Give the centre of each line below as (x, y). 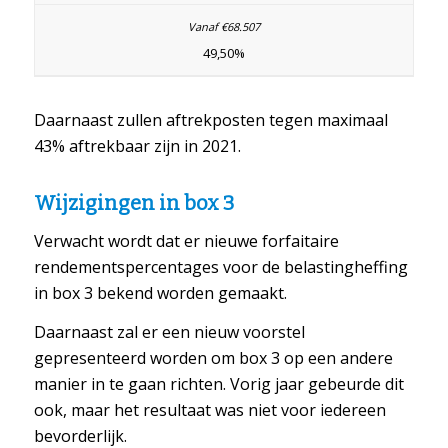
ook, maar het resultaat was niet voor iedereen (209, 410)
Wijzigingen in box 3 (133, 203)
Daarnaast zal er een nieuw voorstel (169, 332)
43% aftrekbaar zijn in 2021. (137, 145)
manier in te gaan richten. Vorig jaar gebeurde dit (218, 384)
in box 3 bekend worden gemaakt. (160, 292)
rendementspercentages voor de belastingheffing (220, 266)
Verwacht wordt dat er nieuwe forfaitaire (186, 240)
